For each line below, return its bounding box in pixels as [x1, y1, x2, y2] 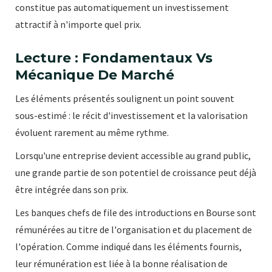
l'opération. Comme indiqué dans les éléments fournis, [15, 240, 242, 253]
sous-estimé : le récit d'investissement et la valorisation [15, 109, 248, 121]
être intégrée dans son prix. [15, 183, 128, 195]
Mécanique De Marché [15, 66, 174, 83]
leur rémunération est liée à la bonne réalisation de [15, 257, 228, 270]
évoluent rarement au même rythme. [15, 126, 169, 138]
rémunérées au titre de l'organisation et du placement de [15, 223, 252, 236]
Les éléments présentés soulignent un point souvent [15, 92, 234, 104]
